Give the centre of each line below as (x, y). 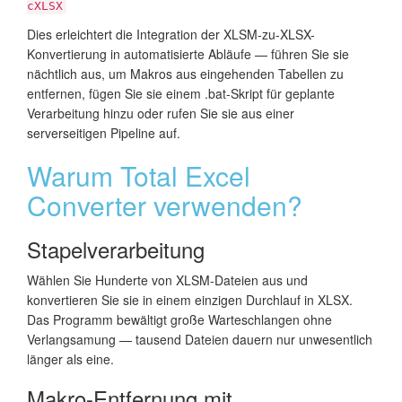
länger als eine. (70, 358)
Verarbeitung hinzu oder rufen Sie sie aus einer (161, 113)
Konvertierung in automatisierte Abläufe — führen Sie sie (188, 53)
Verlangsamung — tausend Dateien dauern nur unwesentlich (200, 339)
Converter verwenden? (165, 205)
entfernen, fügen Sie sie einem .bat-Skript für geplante (181, 93)
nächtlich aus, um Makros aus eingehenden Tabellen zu (185, 73)
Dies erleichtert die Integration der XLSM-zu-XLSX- (171, 34)
